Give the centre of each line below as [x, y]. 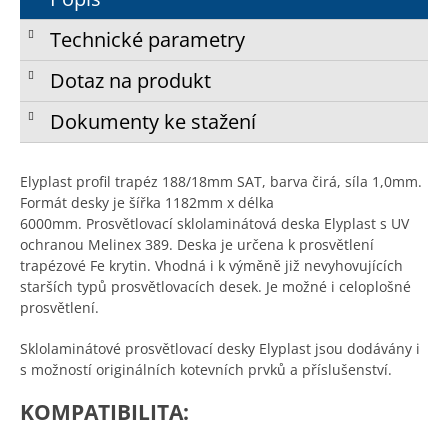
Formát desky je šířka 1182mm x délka [147, 203]
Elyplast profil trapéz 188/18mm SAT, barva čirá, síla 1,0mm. [221, 182]
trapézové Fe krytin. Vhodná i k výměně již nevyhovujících [211, 266]
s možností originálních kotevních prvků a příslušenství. [208, 370]
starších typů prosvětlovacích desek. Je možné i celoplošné [215, 287]
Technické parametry [147, 40]
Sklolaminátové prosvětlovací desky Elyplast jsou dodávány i [220, 349]
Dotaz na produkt [130, 81]
